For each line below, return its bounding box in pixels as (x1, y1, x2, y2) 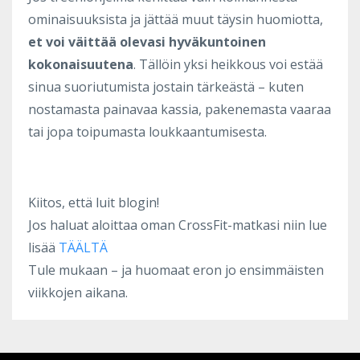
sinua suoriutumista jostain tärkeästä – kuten (28, 77, 304, 96)
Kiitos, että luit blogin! (28, 193, 159, 211)
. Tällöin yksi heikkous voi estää (133, 55, 323, 73)
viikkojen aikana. (28, 283, 128, 301)
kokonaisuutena (28, 55, 133, 73)
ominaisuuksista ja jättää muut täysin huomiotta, (28, 10, 323, 28)
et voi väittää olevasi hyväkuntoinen (28, 32, 266, 51)
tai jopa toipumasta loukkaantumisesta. (28, 122, 267, 141)
